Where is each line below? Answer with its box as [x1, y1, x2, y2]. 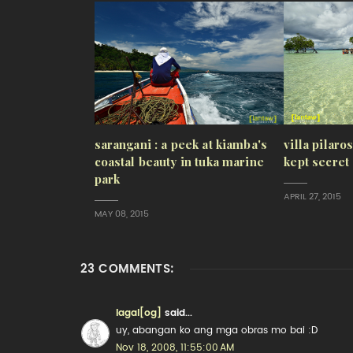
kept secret [284, 155, 349, 168]
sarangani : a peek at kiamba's [94, 138, 267, 150]
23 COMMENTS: [80, 262, 174, 274]
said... [162, 308, 192, 318]
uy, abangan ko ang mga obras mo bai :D [116, 325, 318, 335]
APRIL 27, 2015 [284, 191, 342, 201]
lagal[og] [116, 308, 162, 318]
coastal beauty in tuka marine [94, 155, 264, 168]
